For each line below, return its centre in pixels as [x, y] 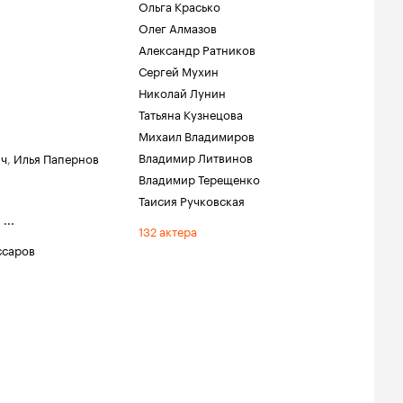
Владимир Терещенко [199, 178]
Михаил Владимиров [197, 135]
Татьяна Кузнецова [191, 113]
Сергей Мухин [179, 70]
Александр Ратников [197, 49]
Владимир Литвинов [196, 157]
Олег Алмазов [178, 27]
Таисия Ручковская [192, 200]
